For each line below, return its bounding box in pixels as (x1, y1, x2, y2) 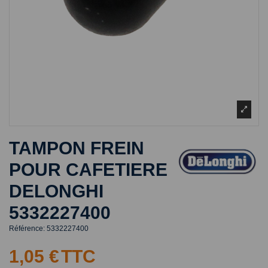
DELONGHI (9, 181, 103, 202)
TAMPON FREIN (9, 138, 144, 159)
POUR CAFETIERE (9, 160, 167, 180)
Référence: (9, 224, 45, 233)
